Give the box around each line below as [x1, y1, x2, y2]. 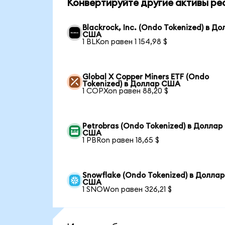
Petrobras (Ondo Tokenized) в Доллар [82, 123, 223, 131]
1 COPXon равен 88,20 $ [82, 87, 169, 95]
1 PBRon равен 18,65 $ [82, 137, 160, 145]
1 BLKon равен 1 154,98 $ [82, 38, 168, 46]
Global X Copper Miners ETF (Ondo [82, 73, 209, 81]
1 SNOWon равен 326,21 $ [82, 186, 172, 194]
